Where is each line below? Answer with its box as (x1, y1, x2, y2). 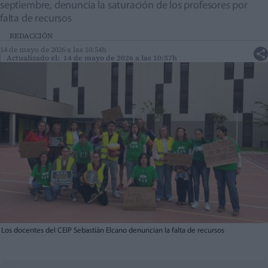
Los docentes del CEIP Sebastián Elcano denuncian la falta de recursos (1, 227, 224, 235)
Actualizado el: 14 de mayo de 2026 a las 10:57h (7, 53, 177, 63)
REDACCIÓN (10, 31, 53, 41)
